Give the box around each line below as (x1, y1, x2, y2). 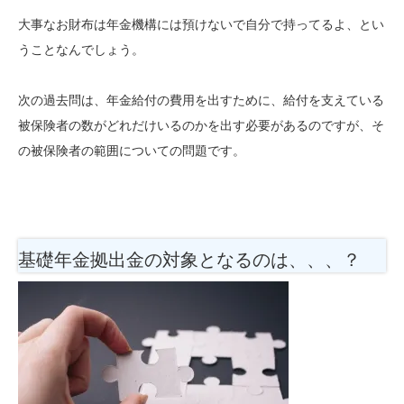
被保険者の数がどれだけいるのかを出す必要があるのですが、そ (18, 117, 384, 133)
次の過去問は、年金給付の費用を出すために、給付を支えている (18, 92, 384, 107)
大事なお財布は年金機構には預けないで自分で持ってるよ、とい (18, 16, 384, 32)
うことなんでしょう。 (18, 41, 144, 57)
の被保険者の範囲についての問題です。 (18, 142, 245, 158)
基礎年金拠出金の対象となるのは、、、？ (18, 249, 361, 270)
